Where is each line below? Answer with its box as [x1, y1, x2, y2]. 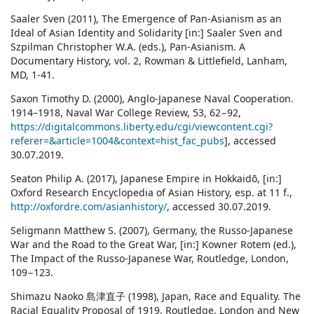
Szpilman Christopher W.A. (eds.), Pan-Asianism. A [11, 40, 245, 54]
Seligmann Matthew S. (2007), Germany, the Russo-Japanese [11, 224, 293, 238]
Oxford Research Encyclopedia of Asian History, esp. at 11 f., [11, 186, 292, 200]
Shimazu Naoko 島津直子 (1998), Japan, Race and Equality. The [11, 289, 301, 303]
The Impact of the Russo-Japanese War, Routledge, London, [11, 252, 289, 266]
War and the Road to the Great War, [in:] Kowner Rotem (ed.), [11, 238, 296, 252]
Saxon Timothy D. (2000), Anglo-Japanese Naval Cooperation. [11, 92, 294, 106]
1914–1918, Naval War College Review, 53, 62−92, [11, 106, 241, 120]
